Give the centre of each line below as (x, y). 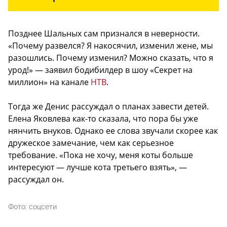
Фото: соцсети (32, 207)
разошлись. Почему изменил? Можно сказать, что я (111, 58)
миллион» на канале (49, 82)
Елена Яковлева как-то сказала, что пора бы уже (103, 119)
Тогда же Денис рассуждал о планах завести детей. (108, 107)
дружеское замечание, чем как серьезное (91, 143)
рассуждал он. (36, 180)
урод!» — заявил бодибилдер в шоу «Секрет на (100, 70)
